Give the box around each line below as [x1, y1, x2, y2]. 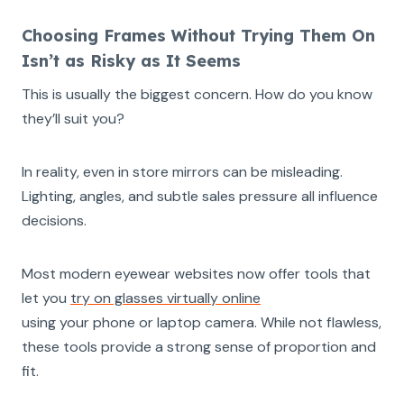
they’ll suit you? [22, 108, 124, 128]
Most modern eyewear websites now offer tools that [22, 263, 371, 283]
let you [22, 288, 70, 308]
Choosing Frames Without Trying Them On [22, 24, 375, 46]
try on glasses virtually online [70, 288, 261, 308]
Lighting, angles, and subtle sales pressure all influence [22, 186, 378, 206]
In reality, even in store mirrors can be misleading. [22, 161, 343, 181]
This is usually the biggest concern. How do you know [22, 84, 372, 104]
